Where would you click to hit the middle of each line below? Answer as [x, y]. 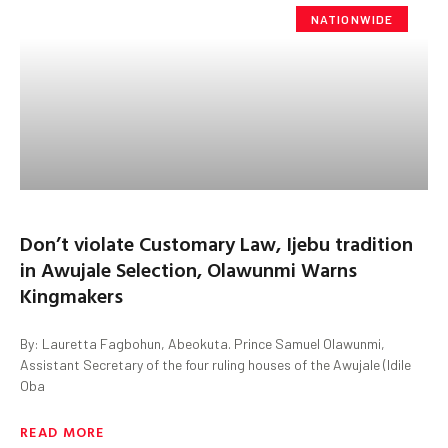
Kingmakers [71, 294]
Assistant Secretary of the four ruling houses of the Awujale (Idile [215, 364]
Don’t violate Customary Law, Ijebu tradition [216, 242]
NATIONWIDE [352, 18]
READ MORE [62, 431]
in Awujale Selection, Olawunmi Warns [188, 268]
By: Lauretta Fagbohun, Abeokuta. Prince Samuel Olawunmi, [202, 343]
